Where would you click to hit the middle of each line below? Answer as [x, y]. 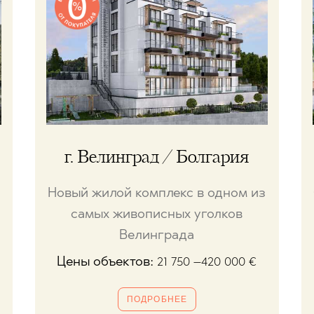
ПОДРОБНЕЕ [157, 300]
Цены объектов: [107, 263]
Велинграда [156, 236]
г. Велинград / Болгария [156, 158]
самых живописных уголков [156, 215]
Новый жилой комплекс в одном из [156, 194]
